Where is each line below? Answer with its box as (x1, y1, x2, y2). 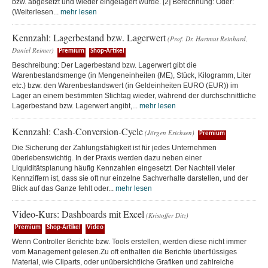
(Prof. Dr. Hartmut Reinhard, (167, 34, 248, 43)
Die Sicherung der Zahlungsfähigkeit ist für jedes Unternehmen (12, 144, 217, 152)
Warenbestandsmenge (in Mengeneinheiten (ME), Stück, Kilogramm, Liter (12, 71, 251, 80)
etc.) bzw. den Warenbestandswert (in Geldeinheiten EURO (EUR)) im (12, 81, 238, 90)
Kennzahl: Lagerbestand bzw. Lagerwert (12, 31, 166, 44)
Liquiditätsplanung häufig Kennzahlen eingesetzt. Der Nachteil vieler (12, 164, 235, 172)
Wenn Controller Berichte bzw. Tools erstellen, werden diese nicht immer (12, 237, 246, 246)
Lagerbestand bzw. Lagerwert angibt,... (12, 102, 139, 110)
